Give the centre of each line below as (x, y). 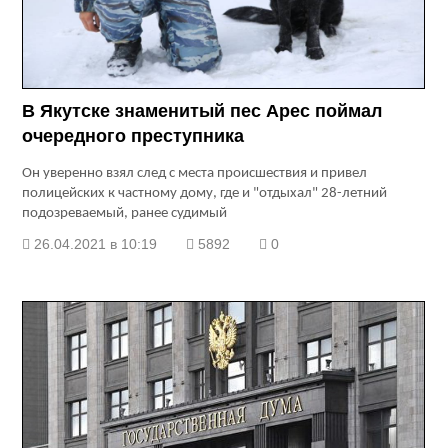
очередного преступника (133, 136)
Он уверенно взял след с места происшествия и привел (195, 174)
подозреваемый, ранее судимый (125, 214)
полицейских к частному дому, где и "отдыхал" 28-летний (205, 194)
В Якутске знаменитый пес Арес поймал (202, 111)
